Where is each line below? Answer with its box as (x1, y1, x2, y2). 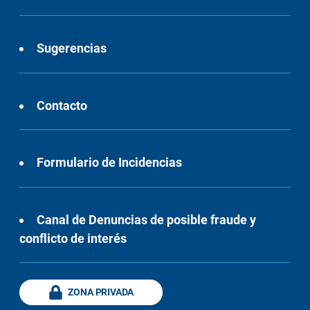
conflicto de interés (19, 231, 127, 246)
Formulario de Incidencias (37, 155, 183, 170)
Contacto (37, 98, 88, 113)
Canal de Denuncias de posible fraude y (37, 212, 257, 228)
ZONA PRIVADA (68, 286, 134, 298)
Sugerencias (37, 41, 107, 56)
